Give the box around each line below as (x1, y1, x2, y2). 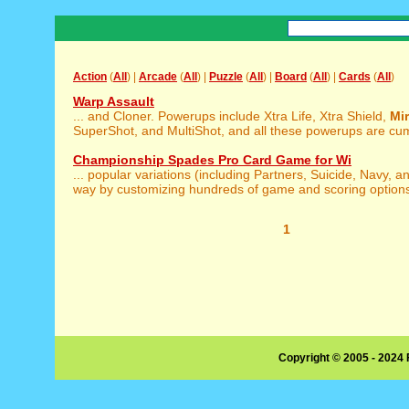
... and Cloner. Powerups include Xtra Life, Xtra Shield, (73, 109, 390, 123)
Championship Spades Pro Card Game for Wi (73, 152, 351, 167)
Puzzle (209, 70, 243, 83)
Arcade (139, 70, 177, 83)
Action (73, 70, 107, 83)
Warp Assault (73, 94, 154, 109)
